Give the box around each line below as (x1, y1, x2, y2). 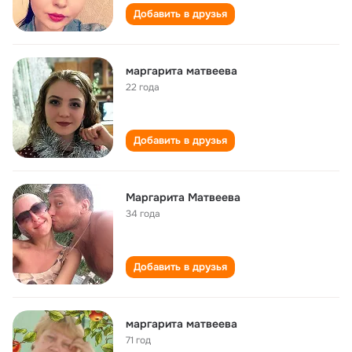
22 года (126, 81, 159, 93)
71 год (126, 334, 151, 346)
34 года (126, 207, 160, 220)
